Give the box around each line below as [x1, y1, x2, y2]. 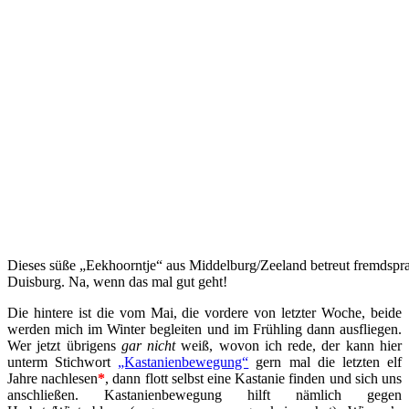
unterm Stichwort [7, 353, 119, 370]
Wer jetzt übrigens [7, 337, 121, 353]
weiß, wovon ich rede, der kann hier [175, 337, 403, 353]
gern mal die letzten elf [248, 353, 403, 370]
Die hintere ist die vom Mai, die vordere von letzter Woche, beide [7, 304, 402, 320]
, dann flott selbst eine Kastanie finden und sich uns [105, 370, 403, 386]
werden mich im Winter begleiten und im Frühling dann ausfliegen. [7, 320, 402, 337]
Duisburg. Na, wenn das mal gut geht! [7, 273, 227, 289]
